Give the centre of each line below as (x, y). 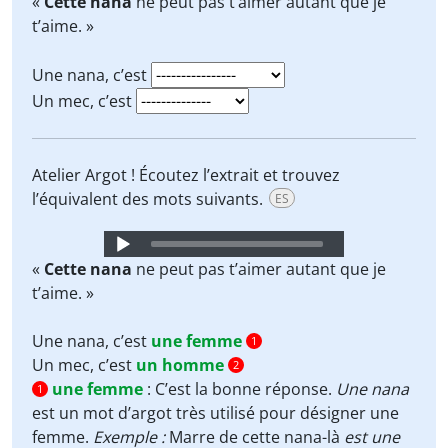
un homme (180, 365)
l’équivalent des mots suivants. (149, 199)
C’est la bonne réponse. (245, 389)
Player (123, 266)
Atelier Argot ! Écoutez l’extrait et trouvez (186, 175)
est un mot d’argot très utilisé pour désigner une (215, 413)
